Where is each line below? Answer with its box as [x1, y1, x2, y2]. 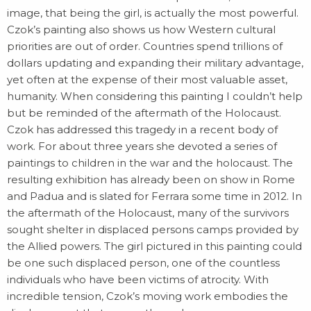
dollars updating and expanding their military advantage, [7, 56, 303, 69]
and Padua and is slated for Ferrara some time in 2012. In [7, 190, 302, 203]
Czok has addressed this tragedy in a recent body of [7, 123, 278, 136]
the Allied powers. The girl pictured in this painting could [7, 239, 302, 253]
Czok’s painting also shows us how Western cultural [7, 23, 276, 36]
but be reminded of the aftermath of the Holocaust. [7, 106, 281, 119]
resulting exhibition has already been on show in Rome [7, 173, 295, 186]
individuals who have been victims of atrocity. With [7, 273, 269, 286]
